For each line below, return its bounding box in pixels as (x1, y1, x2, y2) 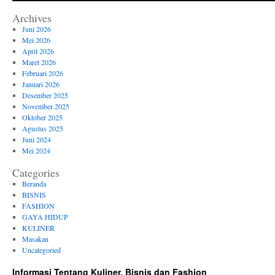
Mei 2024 (21, 145, 50, 155)
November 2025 (21, 101, 69, 111)
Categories (12, 165, 60, 180)
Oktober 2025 (21, 112, 63, 122)
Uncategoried (21, 245, 61, 255)
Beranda (21, 179, 46, 188)
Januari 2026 (21, 79, 60, 89)
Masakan (21, 234, 48, 244)
